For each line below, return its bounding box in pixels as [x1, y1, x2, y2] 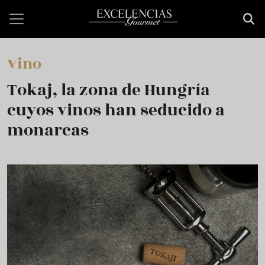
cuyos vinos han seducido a [7, 98, 225, 122]
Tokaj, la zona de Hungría [7, 78, 210, 102]
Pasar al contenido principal [7, 2, 121, 11]
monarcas [7, 118, 89, 143]
